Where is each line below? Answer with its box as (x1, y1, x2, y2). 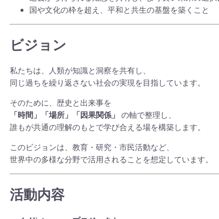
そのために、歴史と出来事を (10, 97, 111, 109)
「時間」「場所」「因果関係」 (10, 109, 119, 121)
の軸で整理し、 (119, 109, 176, 121)
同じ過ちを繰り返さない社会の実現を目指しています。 (10, 77, 205, 88)
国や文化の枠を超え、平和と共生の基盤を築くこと (29, 4, 209, 15)
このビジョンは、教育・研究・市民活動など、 (10, 142, 174, 153)
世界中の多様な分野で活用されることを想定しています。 (10, 154, 213, 165)
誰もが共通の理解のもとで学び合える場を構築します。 (10, 122, 205, 133)
